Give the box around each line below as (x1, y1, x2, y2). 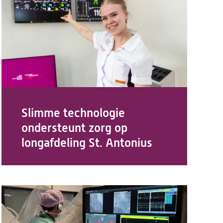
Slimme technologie (21, 106, 125, 120)
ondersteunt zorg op (21, 121, 127, 135)
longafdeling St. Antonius (21, 136, 152, 150)
